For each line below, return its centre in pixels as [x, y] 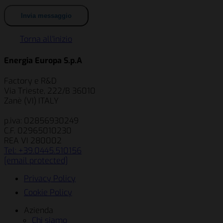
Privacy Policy [50, 178]
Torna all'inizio [46, 39]
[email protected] [36, 160]
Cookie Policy [48, 192]
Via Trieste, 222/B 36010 [50, 91]
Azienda [39, 210]
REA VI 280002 [33, 140]
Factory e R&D [30, 81]
